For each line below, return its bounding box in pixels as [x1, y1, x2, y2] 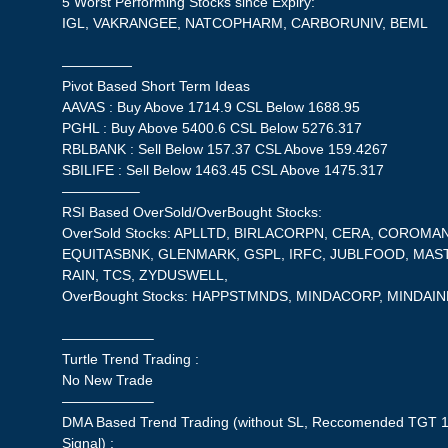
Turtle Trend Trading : [62, 350, 200, 367]
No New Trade [62, 371, 154, 388]
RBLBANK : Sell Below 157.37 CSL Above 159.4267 [62, 140, 389, 157]
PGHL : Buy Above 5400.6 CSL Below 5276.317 [62, 119, 363, 136]
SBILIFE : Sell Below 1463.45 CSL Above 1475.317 [62, 161, 385, 178]
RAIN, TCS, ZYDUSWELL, [62, 266, 229, 283]
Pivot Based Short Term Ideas [62, 77, 251, 94]
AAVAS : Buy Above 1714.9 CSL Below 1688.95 [62, 98, 361, 115]
